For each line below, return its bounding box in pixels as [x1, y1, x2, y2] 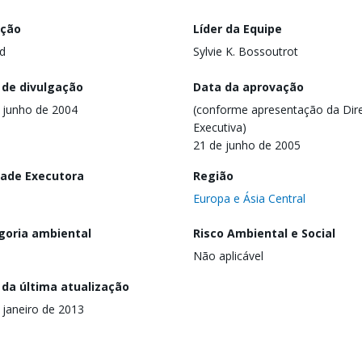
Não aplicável [193, 248, 263, 264]
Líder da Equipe [193, 21, 282, 36]
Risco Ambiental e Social [193, 225, 335, 242]
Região [193, 167, 234, 183]
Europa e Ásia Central [193, 190, 305, 206]
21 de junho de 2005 [193, 137, 301, 153]
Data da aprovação [193, 78, 304, 95]
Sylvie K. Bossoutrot [193, 44, 298, 59]
